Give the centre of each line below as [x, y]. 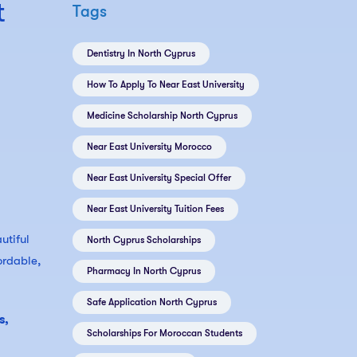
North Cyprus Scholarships [144, 240]
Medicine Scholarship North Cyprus [162, 116]
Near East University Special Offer [159, 178]
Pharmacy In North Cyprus [144, 271]
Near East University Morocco [149, 147]
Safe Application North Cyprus [152, 302]
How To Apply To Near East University [166, 85]
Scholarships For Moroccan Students [165, 333]
